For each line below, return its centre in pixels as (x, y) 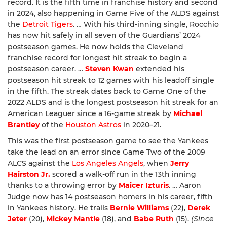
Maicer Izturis (144, 186)
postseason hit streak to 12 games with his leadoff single (111, 80)
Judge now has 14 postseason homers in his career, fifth (110, 197)
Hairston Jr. (29, 175)
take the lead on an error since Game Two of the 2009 (106, 152)
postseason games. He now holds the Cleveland (96, 47)
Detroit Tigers (48, 25)
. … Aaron (185, 186)
